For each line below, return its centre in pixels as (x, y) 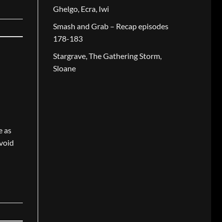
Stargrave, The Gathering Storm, (107, 55)
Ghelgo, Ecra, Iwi (81, 9)
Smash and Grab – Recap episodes (111, 26)
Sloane (64, 68)
